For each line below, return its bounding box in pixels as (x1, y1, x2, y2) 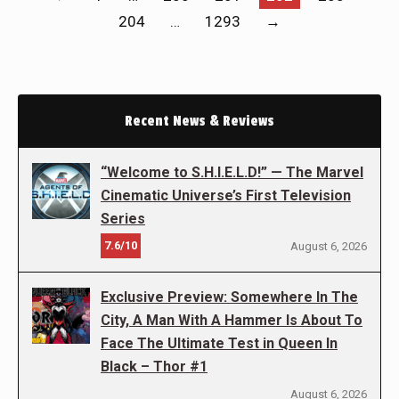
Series (101, 210, 145, 227)
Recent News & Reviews (125, 112, 274, 130)
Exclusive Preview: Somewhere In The (101, 289, 358, 305)
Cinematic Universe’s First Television (101, 187, 351, 204)
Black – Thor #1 (101, 358, 208, 375)
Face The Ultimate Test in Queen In (101, 335, 338, 352)
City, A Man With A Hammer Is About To (101, 312, 362, 329)
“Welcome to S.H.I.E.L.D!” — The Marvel (101, 164, 363, 181)
